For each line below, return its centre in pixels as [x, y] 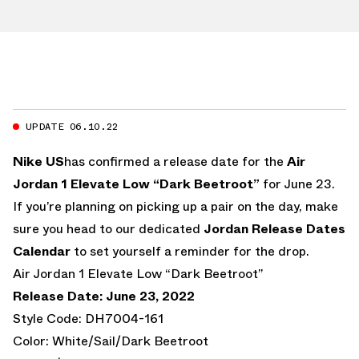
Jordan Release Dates [274, 228]
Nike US [38, 161]
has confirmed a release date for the [174, 161]
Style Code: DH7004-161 [88, 318]
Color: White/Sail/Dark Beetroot [111, 341]
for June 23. [299, 184]
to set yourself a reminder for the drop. [190, 251]
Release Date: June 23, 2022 [104, 296]
